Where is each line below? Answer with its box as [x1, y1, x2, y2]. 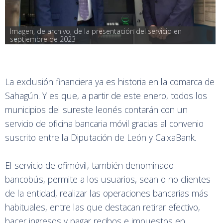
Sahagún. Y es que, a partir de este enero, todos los [5, 90, 207, 102]
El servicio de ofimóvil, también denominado [5, 159, 174, 171]
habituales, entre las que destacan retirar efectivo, [5, 201, 200, 213]
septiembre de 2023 [10, 34, 76, 44]
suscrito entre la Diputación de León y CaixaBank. [5, 131, 199, 143]
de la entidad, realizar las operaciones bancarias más [5, 187, 208, 199]
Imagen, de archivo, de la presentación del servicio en [10, 26, 182, 36]
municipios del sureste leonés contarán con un [5, 104, 188, 115]
